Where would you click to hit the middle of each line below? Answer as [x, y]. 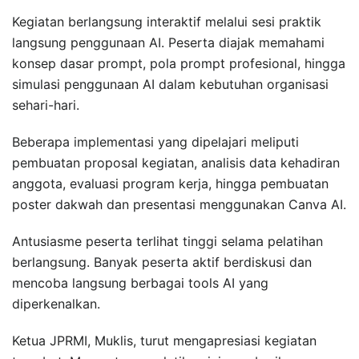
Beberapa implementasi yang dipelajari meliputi [155, 141]
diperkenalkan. [56, 303]
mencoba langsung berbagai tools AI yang [140, 282]
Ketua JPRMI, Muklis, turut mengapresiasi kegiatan [164, 340]
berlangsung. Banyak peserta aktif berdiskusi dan [162, 262]
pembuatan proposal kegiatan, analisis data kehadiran [176, 162]
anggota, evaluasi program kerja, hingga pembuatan [170, 183]
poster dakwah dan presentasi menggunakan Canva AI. [179, 204]
